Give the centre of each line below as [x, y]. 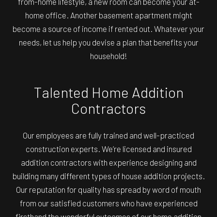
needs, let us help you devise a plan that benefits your [108, 42]
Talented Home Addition [108, 92]
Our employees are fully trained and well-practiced [108, 135]
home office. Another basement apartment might [108, 15]
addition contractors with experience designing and [108, 162]
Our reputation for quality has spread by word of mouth [108, 189]
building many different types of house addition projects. [108, 176]
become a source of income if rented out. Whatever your [108, 28]
